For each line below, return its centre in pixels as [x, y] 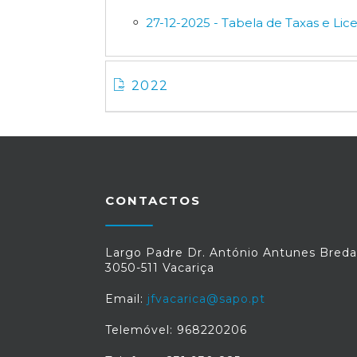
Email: [126, 299]
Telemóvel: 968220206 [176, 330]
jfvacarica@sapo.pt [206, 299]
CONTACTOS [153, 200]
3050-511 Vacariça [160, 268]
